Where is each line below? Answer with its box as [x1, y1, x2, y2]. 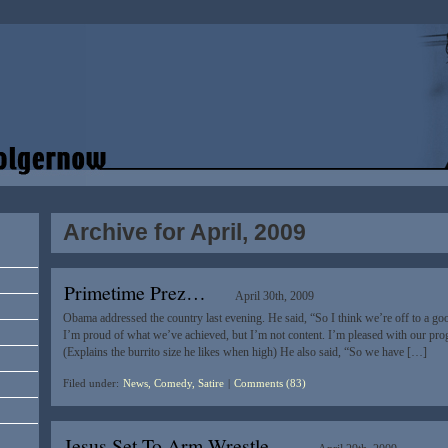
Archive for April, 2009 [62, 219, 306, 246]
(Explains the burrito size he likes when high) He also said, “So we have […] [62, 345, 427, 360]
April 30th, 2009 [235, 289, 315, 304]
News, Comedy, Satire [122, 377, 224, 390]
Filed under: [62, 377, 122, 390]
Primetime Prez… [63, 279, 206, 307]
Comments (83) [233, 377, 306, 390]
